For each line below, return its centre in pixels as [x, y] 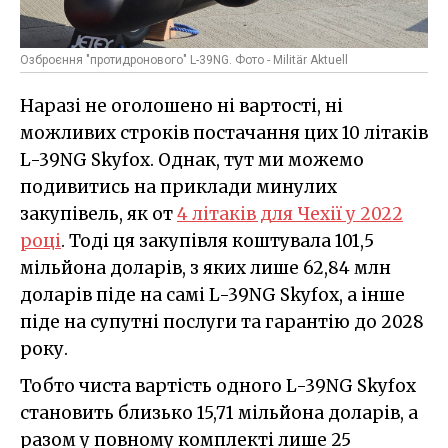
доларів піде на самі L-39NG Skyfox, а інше [212, 294]
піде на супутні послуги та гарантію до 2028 [222, 321]
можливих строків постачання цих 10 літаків [224, 132]
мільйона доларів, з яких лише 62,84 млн [205, 267]
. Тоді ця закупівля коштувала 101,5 [217, 240]
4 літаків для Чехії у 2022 [290, 213]
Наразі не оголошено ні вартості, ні [181, 105]
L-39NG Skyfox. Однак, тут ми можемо [192, 159]
